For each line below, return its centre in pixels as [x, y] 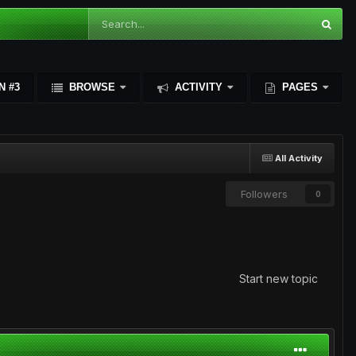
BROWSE [92, 87]
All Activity [299, 158]
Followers [264, 194]
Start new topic [279, 279]
